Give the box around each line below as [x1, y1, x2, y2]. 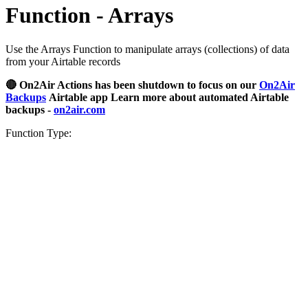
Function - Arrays [5, 3, 173, 28]
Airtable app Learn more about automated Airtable [49, 91, 289, 103]
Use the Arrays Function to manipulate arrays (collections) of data [5, 43, 289, 55]
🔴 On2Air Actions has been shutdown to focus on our [5, 78, 256, 91]
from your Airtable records [5, 55, 120, 67]
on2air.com [54, 103, 105, 115]
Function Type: [5, 126, 71, 139]
